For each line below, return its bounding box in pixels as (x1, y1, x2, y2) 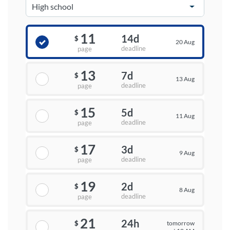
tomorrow (166, 219, 195, 227)
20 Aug (175, 38, 195, 46)
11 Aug (175, 112, 195, 120)
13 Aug (175, 75, 195, 83)
